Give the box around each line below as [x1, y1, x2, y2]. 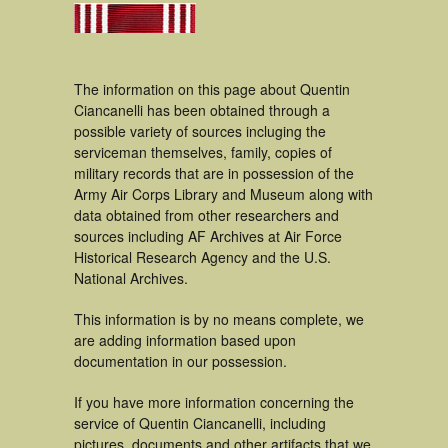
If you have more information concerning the [74, 392, 354, 412]
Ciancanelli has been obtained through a [74, 100, 330, 120]
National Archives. [74, 268, 188, 288]
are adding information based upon [74, 330, 296, 350]
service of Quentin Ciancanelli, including [74, 413, 326, 433]
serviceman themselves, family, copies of [74, 142, 332, 162]
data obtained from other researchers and [74, 205, 339, 225]
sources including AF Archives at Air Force [74, 226, 342, 246]
